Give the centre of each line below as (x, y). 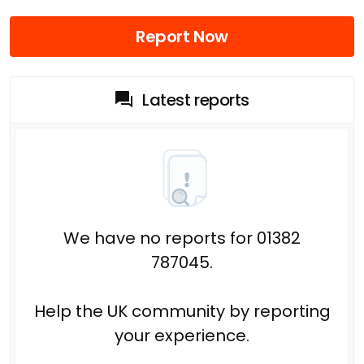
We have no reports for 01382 (182, 238)
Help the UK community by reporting (182, 311)
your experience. (182, 335)
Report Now (182, 36)
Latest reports (196, 100)
